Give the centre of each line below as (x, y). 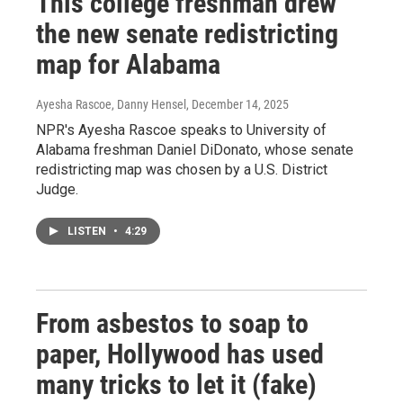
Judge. (57, 189)
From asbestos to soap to (172, 323)
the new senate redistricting (187, 34)
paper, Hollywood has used (180, 354)
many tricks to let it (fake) (176, 385)
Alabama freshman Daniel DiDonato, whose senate (195, 150)
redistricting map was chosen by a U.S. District (182, 170)
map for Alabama (128, 64)
